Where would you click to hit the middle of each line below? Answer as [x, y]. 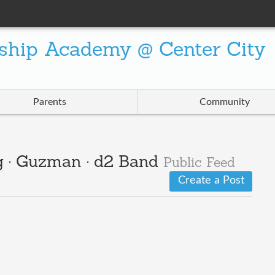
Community [225, 102]
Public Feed [199, 164]
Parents [49, 102]
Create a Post [211, 181]
